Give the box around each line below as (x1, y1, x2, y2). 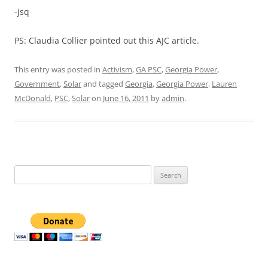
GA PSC (136, 64, 162, 75)
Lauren (212, 78, 237, 89)
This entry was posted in (14, 64, 102, 75)
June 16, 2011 (103, 93, 149, 103)
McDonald (14, 93, 51, 103)
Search (14, 166, 38, 177)
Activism (102, 64, 132, 75)
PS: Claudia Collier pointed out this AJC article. (14, 35, 199, 46)
